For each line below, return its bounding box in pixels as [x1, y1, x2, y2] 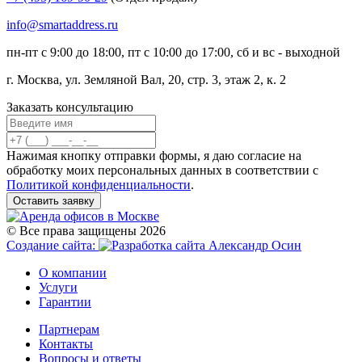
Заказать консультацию [6, 100, 133, 115]
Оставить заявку [13, 195, 95, 208]
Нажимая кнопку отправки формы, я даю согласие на [6, 149, 301, 163]
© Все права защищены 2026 [6, 224, 166, 238]
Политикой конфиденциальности [6, 178, 191, 192]
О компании [39, 266, 107, 280]
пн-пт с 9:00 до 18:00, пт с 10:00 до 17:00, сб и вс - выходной [6, 45, 340, 60]
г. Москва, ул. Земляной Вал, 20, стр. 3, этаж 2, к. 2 [6, 73, 286, 87]
